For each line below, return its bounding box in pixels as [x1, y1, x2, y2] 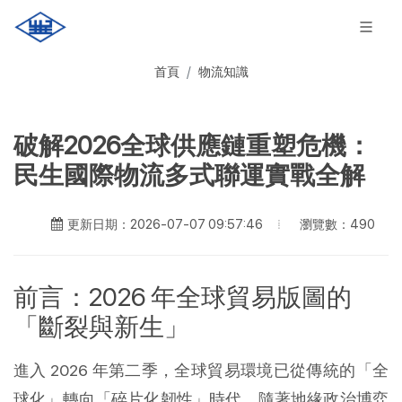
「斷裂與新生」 [13, 311, 189, 342]
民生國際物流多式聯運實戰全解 [13, 160, 365, 190]
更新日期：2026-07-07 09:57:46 [67, 216, 263, 232]
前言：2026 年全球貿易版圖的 [13, 282, 352, 312]
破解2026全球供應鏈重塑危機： [13, 130, 371, 161]
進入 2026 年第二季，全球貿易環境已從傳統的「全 [13, 361, 389, 380]
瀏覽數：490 [300, 215, 375, 232]
